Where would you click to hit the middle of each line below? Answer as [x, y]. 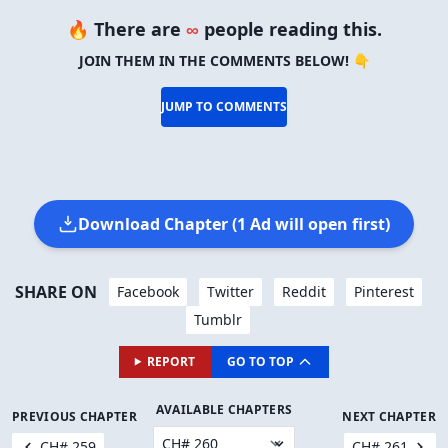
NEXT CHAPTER [389, 417]
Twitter [230, 291]
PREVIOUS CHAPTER [74, 417]
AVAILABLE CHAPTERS [224, 410]
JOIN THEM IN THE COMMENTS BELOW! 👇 [224, 60]
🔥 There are [126, 28]
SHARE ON [55, 291]
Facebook [147, 291]
